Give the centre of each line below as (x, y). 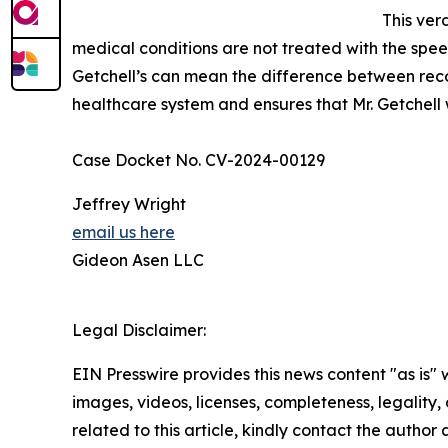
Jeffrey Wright (129, 204)
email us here (123, 232)
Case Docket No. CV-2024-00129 (198, 160)
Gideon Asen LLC (138, 260)
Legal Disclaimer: (139, 330)
